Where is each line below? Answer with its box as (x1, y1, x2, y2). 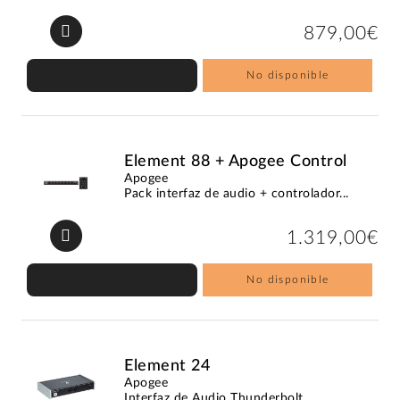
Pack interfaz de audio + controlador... (124, 187, 349, 200)
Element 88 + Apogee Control (124, 153, 347, 170)
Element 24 (124, 357, 211, 374)
